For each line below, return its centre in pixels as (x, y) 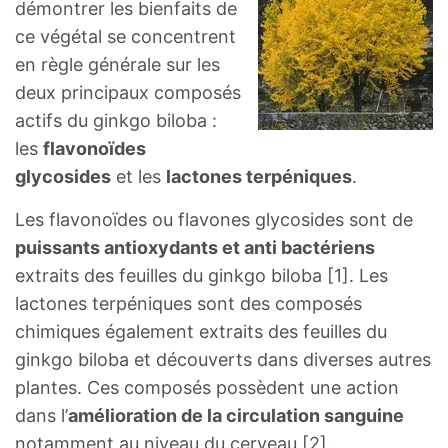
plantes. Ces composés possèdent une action (207, 388)
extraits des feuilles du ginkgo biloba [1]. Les (201, 276)
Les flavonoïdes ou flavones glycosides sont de (214, 220)
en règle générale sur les (117, 65)
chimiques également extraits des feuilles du (201, 332)
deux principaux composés (128, 93)
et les (138, 177)
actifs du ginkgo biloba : (116, 121)
